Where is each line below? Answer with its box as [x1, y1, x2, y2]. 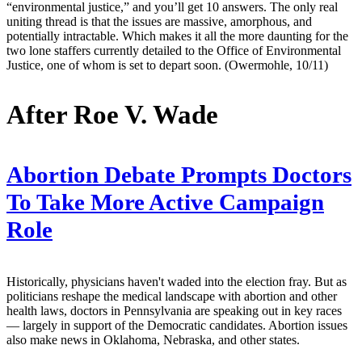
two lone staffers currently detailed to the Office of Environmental [6, 43, 341, 57]
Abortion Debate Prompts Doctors [6, 162, 351, 187]
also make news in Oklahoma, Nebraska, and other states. [6, 332, 300, 347]
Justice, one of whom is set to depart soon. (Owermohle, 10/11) [6, 57, 328, 72]
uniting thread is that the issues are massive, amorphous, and [6, 14, 312, 28]
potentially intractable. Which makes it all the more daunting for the [6, 28, 348, 43]
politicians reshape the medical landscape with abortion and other [6, 288, 337, 303]
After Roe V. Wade [6, 99, 218, 129]
